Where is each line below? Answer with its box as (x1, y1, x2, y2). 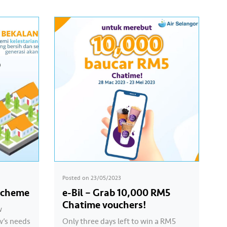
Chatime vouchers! (62, 198, 146, 211)
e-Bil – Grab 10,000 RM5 (62, 186, 170, 199)
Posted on (62, 174, 91, 182)
